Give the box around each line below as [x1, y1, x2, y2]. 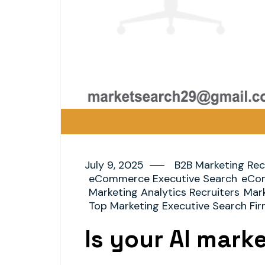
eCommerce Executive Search [89, 172, 237, 186]
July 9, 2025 [85, 158, 144, 172]
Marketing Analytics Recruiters [89, 185, 240, 199]
